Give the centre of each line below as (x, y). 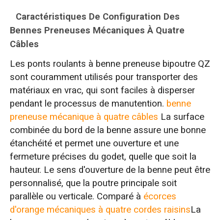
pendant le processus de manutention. (88, 103)
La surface (181, 117)
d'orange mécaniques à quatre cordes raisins (100, 209)
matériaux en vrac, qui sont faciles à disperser (102, 90)
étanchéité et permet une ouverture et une (94, 143)
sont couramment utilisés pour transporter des (104, 77)
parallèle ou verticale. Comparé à (76, 196)
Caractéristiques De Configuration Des (98, 17)
